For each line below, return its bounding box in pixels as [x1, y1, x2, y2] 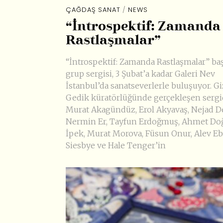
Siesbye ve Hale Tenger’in [66, 140, 166, 150]
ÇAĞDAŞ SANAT [66, 5, 120, 15]
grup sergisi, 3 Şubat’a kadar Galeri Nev [66, 68, 215, 79]
